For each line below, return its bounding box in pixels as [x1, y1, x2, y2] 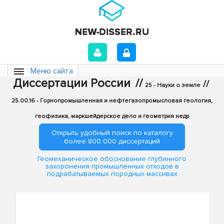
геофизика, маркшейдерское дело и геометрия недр [35, 112, 189, 120]
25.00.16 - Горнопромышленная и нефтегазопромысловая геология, [11, 97, 212, 104]
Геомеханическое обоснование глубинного [37, 154, 186, 163]
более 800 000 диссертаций [64, 137, 160, 145]
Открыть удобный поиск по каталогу [51, 128, 173, 137]
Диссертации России [12, 76, 130, 90]
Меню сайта [30, 66, 73, 76]
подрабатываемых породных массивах [46, 169, 177, 178]
